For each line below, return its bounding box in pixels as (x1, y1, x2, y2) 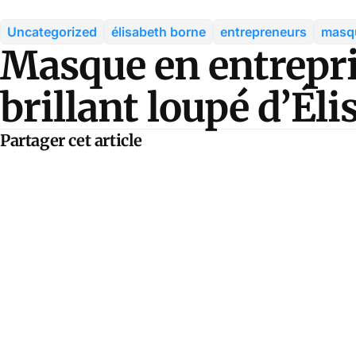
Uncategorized (7, 23, 97, 40)
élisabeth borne (111, 23, 206, 40)
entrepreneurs (220, 23, 307, 40)
